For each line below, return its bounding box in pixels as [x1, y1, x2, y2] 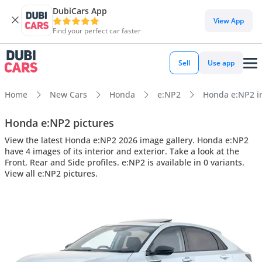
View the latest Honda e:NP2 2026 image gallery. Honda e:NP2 [5, 134, 249, 146]
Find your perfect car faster [53, 26, 141, 36]
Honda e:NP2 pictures [5, 115, 114, 130]
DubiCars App [53, 5, 107, 16]
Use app [208, 58, 235, 68]
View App [213, 15, 244, 26]
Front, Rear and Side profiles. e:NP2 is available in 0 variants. [5, 156, 244, 168]
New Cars [50, 89, 87, 100]
